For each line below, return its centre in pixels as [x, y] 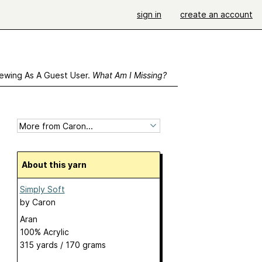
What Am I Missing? [129, 75]
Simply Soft [42, 189]
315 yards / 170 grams [63, 245]
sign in [149, 14]
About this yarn [57, 165]
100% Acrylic [44, 232]
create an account [216, 14]
